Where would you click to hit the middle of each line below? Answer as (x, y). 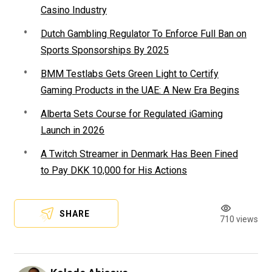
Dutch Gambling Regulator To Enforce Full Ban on (144, 34)
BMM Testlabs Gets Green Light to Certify (130, 74)
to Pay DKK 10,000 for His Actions (114, 171)
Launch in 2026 (73, 131)
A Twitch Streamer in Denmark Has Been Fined (139, 154)
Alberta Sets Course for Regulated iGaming (132, 114)
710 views (239, 219)
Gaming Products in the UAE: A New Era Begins (140, 90)
